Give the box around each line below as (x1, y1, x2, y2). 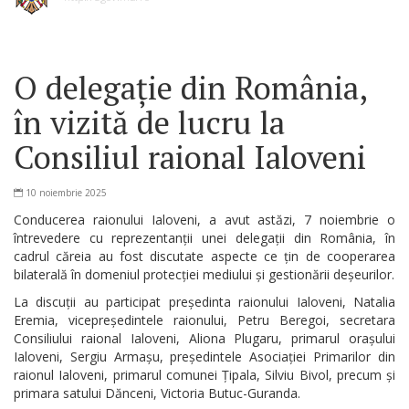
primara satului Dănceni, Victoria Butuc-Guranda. (14, 383, 300, 402)
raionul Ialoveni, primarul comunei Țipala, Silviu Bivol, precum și (14, 365, 395, 383)
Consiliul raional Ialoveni (14, 135, 366, 178)
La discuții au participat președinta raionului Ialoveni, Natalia (14, 292, 395, 310)
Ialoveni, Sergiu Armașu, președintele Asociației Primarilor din (14, 347, 395, 365)
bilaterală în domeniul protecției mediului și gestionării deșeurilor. (14, 265, 394, 283)
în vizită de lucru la (14, 100, 285, 143)
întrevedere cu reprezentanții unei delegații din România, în (14, 228, 395, 246)
